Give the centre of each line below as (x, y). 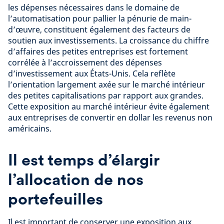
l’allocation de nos (76, 179)
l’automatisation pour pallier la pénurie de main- (100, 18)
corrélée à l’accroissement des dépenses (85, 62)
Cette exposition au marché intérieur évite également (109, 106)
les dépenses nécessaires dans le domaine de (94, 7)
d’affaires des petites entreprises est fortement (98, 51)
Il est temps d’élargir (83, 160)
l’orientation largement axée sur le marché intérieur (106, 84)
